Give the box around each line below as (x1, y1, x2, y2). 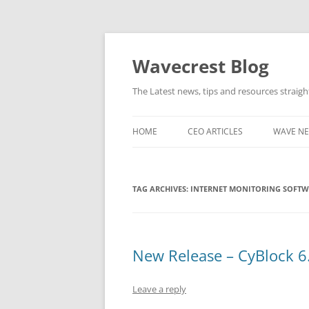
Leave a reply (132, 283, 186, 295)
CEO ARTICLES (188, 126, 243, 137)
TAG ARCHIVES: (132, 183, 190, 194)
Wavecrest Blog (132, 54, 269, 79)
